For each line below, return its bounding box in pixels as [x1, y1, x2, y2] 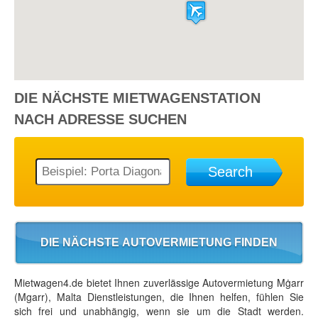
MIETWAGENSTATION [113, 90, 261, 106]
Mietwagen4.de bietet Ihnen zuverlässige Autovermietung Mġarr [14, 275, 304, 290]
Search [207, 164, 253, 180]
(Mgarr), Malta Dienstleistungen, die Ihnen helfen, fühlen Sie [14, 290, 304, 305]
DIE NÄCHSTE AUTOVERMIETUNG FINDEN [40, 236, 278, 249]
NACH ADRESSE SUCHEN [14, 111, 187, 128]
